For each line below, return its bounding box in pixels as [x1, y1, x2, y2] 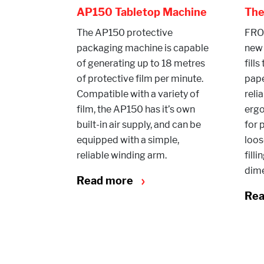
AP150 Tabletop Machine [77, 6, 207, 18]
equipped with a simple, [77, 134, 179, 146]
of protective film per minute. [77, 73, 203, 84]
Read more [77, 174, 136, 187]
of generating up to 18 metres [77, 58, 205, 69]
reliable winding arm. [77, 150, 167, 161]
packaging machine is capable [77, 42, 209, 54]
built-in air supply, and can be [77, 119, 201, 130]
